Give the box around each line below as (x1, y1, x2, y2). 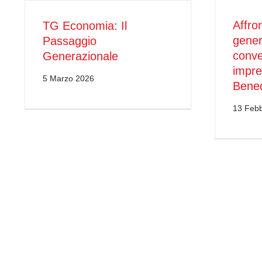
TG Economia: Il (42, 19, 127, 32)
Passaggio (42, 34, 96, 47)
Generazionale (42, 49, 118, 63)
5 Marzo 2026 (42, 73, 94, 83)
